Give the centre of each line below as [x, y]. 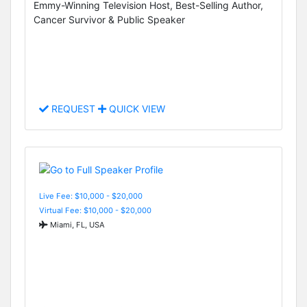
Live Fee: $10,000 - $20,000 [91, 196]
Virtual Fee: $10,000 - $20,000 [95, 210]
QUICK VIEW [136, 109]
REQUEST [73, 109]
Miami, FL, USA [76, 224]
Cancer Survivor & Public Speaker [109, 20]
